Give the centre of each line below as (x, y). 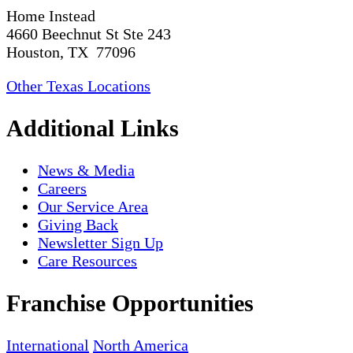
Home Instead (51, 16)
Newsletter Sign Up (100, 242)
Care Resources (87, 260)
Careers (62, 188)
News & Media (86, 170)
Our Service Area (93, 206)
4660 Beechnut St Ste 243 (89, 34)
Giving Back (78, 224)
